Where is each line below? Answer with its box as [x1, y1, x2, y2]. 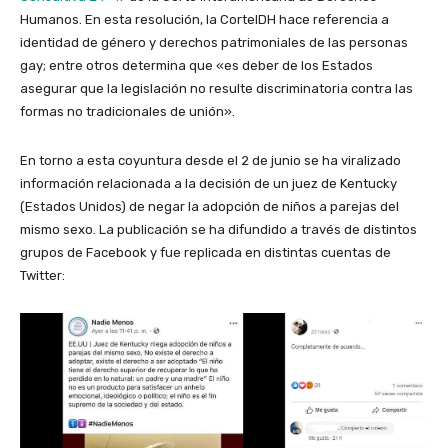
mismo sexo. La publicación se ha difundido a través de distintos [20, 222, 417, 238]
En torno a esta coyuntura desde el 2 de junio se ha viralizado [20, 153, 401, 169]
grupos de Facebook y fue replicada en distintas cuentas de [20, 245, 391, 261]
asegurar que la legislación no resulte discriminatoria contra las [20, 81, 413, 97]
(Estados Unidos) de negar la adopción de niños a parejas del [20, 199, 399, 215]
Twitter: [20, 268, 65, 284]
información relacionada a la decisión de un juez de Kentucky [20, 176, 397, 192]
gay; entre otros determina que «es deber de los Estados [20, 58, 373, 74]
